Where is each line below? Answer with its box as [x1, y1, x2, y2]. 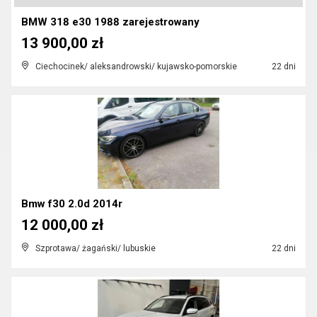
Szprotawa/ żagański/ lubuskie [35, 243, 156, 253]
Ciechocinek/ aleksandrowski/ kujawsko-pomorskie [35, 62, 237, 71]
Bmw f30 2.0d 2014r [21, 197, 122, 210]
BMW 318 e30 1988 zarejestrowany [21, 16, 200, 28]
